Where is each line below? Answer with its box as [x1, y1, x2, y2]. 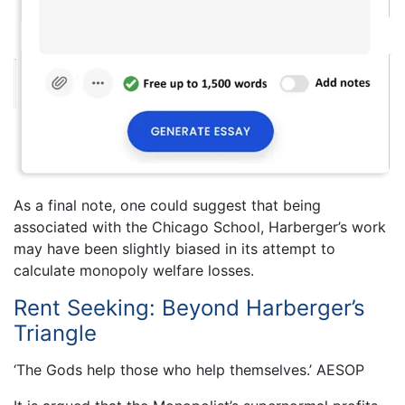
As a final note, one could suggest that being [14, 196, 321, 215]
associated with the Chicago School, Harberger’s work [14, 218, 386, 237]
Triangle [14, 320, 97, 347]
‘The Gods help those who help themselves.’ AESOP [14, 361, 364, 380]
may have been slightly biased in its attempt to [14, 240, 335, 259]
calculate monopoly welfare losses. [14, 261, 254, 280]
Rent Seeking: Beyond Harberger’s [14, 295, 365, 322]
